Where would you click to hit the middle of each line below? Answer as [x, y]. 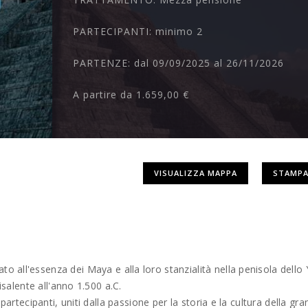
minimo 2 [179, 32]
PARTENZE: [104, 63]
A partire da [105, 95]
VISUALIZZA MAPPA [195, 173]
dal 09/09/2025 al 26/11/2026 [209, 63]
